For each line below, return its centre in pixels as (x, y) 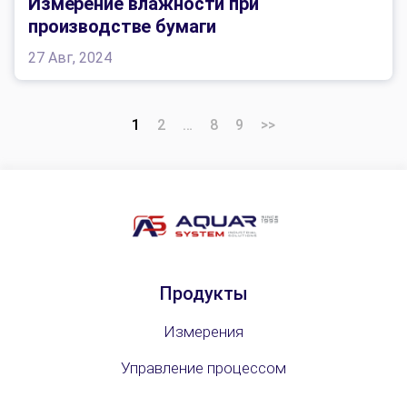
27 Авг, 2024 (70, 57)
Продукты (203, 294)
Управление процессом (203, 368)
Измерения (203, 332)
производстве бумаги (123, 26)
